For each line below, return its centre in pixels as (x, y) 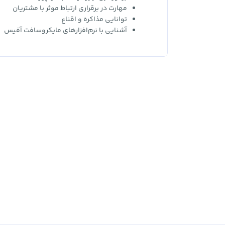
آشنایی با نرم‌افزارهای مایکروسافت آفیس (66, 31)
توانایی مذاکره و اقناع (94, 20)
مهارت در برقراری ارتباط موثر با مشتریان (70, 9)
